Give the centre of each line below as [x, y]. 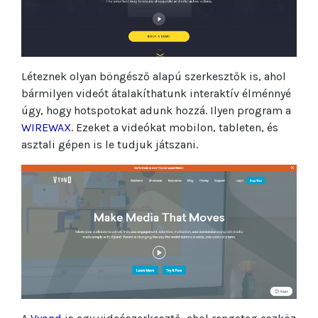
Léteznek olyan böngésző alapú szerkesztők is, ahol [154, 76]
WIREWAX [46, 127]
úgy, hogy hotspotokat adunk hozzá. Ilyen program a [156, 110]
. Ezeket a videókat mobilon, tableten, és [175, 127]
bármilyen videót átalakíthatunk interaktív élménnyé [156, 93]
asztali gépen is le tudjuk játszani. [110, 144]
